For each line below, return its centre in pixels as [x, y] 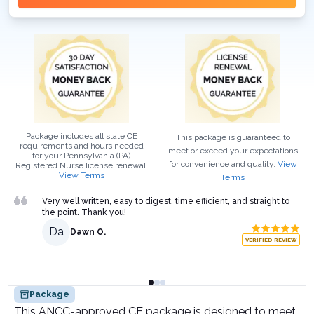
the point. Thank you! [84, 212]
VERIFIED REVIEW [271, 240]
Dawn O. [88, 232]
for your [47, 156]
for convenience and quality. [222, 164]
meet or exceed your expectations [233, 151]
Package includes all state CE [81, 136]
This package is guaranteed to [233, 137]
